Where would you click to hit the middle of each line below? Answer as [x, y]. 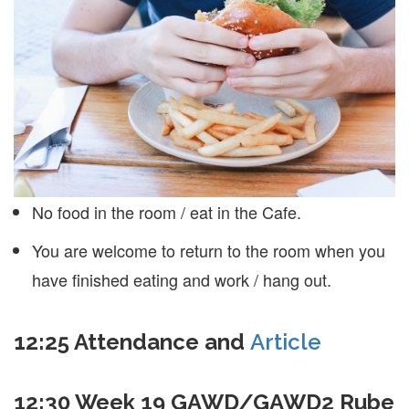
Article [286, 341]
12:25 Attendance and [132, 341]
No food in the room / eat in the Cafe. [167, 211]
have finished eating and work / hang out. [182, 279]
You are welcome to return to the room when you [209, 250]
